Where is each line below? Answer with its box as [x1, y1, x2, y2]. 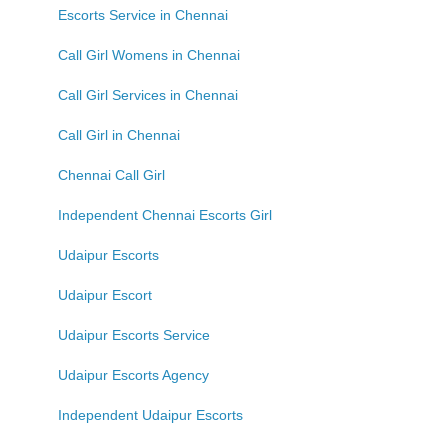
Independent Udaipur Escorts [58, 406, 243, 423]
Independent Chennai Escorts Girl [58, 206, 272, 223]
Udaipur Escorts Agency [58, 366, 209, 383]
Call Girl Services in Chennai [58, 86, 238, 103]
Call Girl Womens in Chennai [58, 46, 240, 63]
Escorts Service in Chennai [58, 6, 228, 23]
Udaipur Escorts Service [58, 326, 210, 343]
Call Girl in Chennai [58, 126, 180, 143]
